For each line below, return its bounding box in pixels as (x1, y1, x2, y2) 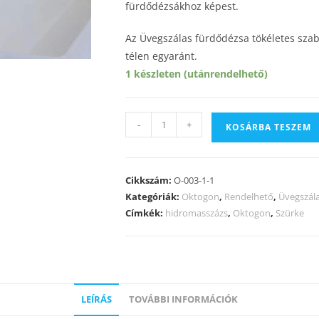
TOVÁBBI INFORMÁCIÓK (129, 293, 238, 305)
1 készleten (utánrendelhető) (125, 67, 268, 80)
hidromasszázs (165, 206, 228, 219)
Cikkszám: (125, 174, 174, 187)
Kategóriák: (125, 190, 182, 203)
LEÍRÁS (81, 293, 112, 305)
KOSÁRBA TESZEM (226, 121, 311, 133)
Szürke (276, 206, 304, 219)
